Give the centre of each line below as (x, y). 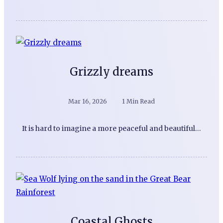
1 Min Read (138, 102)
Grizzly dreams (111, 72)
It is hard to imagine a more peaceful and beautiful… (111, 129)
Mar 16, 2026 (88, 102)
